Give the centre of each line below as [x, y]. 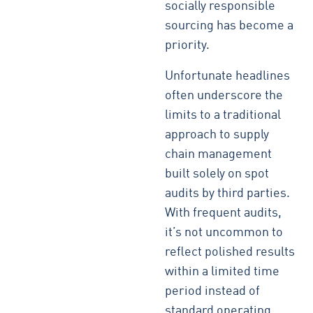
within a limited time [223, 272]
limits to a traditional [223, 115]
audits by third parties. [228, 194]
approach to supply [217, 135]
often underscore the [224, 96]
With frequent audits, [224, 213]
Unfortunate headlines [228, 76]
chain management [219, 154]
